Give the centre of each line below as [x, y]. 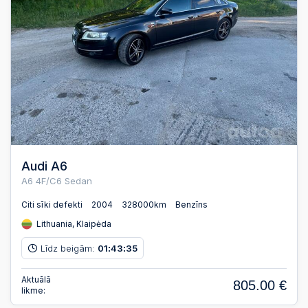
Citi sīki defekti [52, 205]
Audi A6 [44, 166]
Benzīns [191, 205]
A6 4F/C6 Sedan [57, 180]
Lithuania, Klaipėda [73, 224]
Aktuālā [36, 280]
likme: [33, 291]
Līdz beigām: [69, 248]
